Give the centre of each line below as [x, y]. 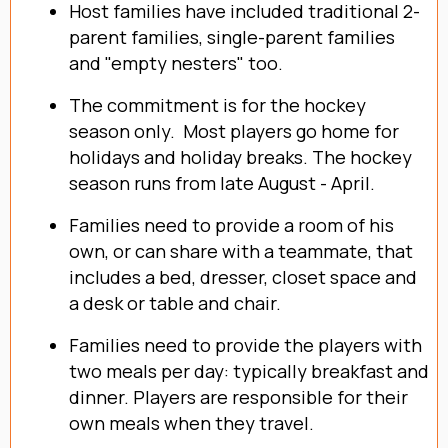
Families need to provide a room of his [231, 224]
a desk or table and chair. [175, 302]
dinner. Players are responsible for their [238, 396]
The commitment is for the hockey [217, 104]
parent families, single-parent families [232, 36]
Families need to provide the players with [245, 344]
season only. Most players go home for [234, 130]
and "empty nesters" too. [176, 62]
